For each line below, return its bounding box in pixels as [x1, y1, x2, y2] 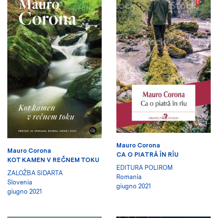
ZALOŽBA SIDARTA [7, 169, 63, 177]
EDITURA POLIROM [116, 163, 173, 171]
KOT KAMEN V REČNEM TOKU [7, 156, 99, 163]
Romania [116, 173, 142, 181]
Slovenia [7, 178, 32, 186]
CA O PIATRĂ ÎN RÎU [116, 150, 179, 158]
